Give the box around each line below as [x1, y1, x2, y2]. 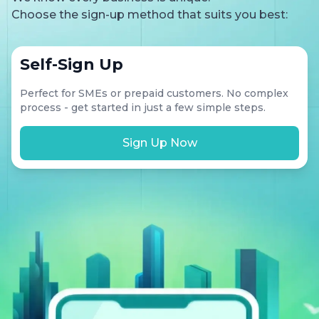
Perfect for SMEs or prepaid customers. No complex [20, 86, 288, 100]
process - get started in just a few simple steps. [20, 100, 266, 114]
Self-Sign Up [20, 54, 123, 74]
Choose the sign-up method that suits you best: [11, 7, 288, 21]
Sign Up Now [122, 135, 197, 150]
